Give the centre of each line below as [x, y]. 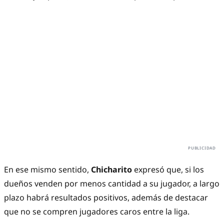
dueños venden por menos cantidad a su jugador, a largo [112, 184]
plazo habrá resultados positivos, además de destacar [106, 198]
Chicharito [111, 170]
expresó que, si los [168, 170]
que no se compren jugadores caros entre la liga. [97, 212]
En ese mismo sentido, [47, 170]
